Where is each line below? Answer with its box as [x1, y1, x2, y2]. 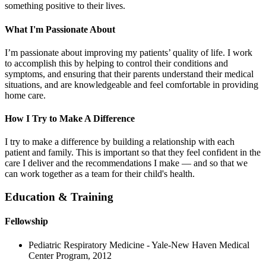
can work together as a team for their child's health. [5, 169, 195, 179]
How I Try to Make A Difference [5, 113, 135, 124]
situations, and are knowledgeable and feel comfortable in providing [5, 79, 258, 90]
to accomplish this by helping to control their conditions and [5, 58, 228, 68]
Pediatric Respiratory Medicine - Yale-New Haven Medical [28, 239, 249, 250]
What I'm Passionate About [5, 24, 115, 34]
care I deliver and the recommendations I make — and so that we [5, 158, 248, 169]
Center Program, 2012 [28, 250, 112, 261]
